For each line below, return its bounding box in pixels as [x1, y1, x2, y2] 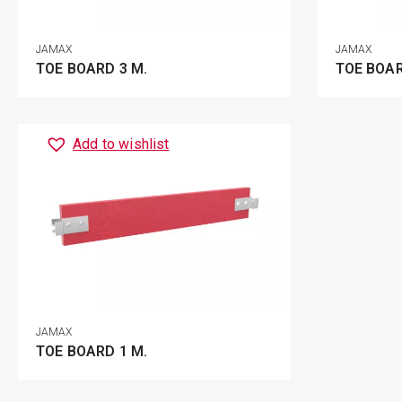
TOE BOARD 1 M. [36, 343, 148, 360]
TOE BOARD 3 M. [36, 60, 148, 77]
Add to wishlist [73, 135, 170, 153]
